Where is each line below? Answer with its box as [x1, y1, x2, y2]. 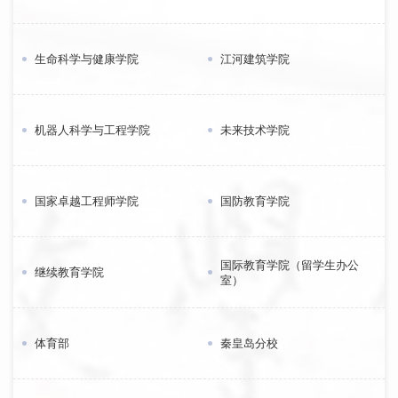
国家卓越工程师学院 [35, 195, 139, 209]
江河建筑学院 [220, 52, 290, 67]
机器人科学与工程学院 [35, 123, 150, 138]
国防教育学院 [220, 195, 290, 209]
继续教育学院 [35, 266, 104, 280]
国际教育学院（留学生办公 [220, 258, 359, 272]
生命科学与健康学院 [35, 52, 139, 67]
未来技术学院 [220, 123, 290, 138]
